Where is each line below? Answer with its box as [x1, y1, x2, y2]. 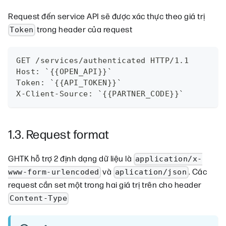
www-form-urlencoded [8, 167, 99, 177]
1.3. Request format [8, 128, 109, 143]
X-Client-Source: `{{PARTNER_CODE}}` [16, 89, 184, 99]
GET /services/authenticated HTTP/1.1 [16, 56, 189, 66]
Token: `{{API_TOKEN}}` [16, 78, 122, 88]
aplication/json [115, 167, 187, 177]
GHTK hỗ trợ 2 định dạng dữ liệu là [8, 154, 134, 164]
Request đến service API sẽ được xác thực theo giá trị [8, 12, 205, 22]
